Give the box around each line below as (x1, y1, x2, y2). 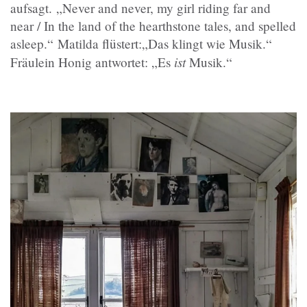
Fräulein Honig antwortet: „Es (10, 53, 174, 71)
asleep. (10, 35, 47, 53)
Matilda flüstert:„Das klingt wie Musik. (53, 35, 266, 53)
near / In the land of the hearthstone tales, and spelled (10, 17, 296, 35)
